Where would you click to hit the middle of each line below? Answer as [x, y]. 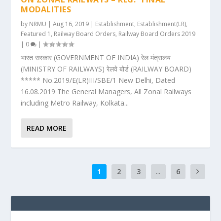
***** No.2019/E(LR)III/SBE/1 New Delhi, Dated [98, 80]
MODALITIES [46, 9]
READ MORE [47, 128]
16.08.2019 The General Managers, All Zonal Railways [106, 92]
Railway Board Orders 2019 [157, 34]
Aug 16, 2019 [71, 24]
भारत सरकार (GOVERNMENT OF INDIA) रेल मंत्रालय [96, 57]
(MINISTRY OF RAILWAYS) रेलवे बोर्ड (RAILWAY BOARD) [106, 69]
